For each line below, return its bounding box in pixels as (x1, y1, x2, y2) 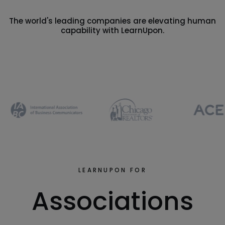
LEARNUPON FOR (78, 166, 147, 175)
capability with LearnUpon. (61, 25, 164, 36)
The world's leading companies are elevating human (9, 15, 216, 26)
